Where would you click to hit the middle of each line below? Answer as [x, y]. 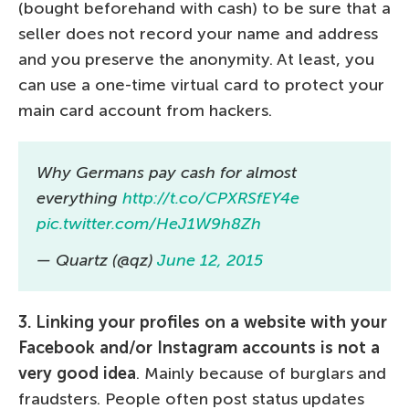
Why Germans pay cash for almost [167, 173]
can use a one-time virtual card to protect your [201, 85]
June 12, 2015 [210, 260]
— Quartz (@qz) [97, 260]
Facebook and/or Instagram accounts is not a [199, 348]
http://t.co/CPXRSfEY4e [211, 198]
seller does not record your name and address [198, 34]
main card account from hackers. [145, 110]
